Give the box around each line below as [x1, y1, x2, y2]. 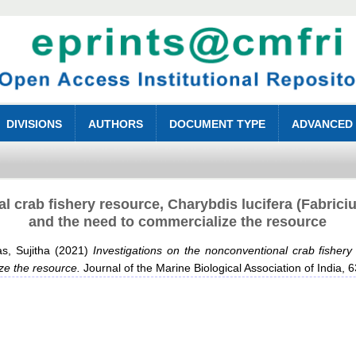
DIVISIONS [6, 118, 63, 131]
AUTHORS [88, 118, 144, 131]
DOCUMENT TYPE [169, 118, 266, 131]
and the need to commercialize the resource [29, 214, 327, 230]
